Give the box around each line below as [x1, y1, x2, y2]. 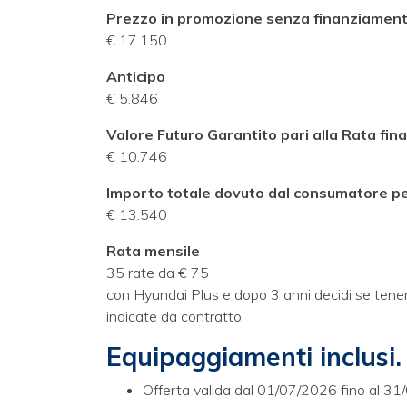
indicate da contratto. [106, 307, 244, 325]
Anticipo [106, 67, 165, 85]
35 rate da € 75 [106, 263, 209, 282]
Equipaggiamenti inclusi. [106, 341, 402, 372]
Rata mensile [106, 242, 203, 260]
